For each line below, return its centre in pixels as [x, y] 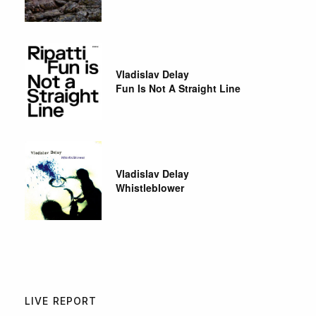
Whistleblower [150, 187]
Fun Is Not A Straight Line [178, 89]
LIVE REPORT [61, 300]
